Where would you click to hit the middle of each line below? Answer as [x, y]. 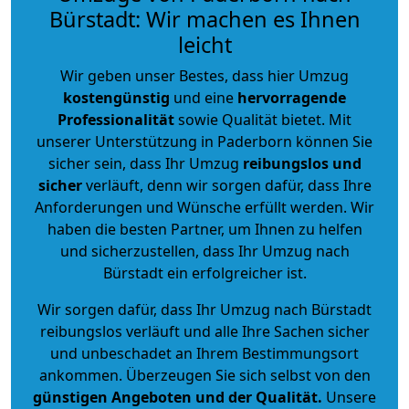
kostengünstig [116, 97]
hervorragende [292, 97]
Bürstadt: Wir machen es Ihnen [204, 19]
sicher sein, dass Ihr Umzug [145, 163]
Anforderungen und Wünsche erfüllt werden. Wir [204, 207]
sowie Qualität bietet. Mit [263, 119]
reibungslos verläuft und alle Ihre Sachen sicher [204, 331]
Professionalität [116, 119]
